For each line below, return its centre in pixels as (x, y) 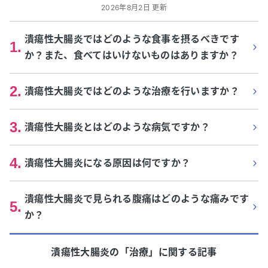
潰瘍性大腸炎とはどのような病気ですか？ (118, 127)
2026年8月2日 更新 (134, 7)
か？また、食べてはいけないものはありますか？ (132, 55)
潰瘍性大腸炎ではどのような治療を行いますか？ (132, 91)
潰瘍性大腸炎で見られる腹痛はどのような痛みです (137, 199)
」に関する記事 (183, 252)
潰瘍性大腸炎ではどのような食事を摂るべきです (132, 39)
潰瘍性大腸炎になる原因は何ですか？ (108, 163)
